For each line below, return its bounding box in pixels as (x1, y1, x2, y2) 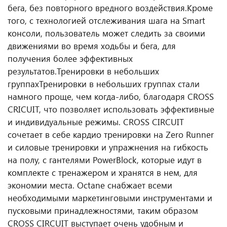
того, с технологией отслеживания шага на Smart (8, 15, 205, 26)
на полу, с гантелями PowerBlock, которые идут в (8, 154, 202, 165)
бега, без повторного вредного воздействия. (8, 2, 187, 13)
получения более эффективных (8, 53, 133, 64)
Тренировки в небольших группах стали (39, 78, 200, 89)
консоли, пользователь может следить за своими (8, 27, 205, 39)
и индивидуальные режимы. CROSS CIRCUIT (8, 116, 184, 127)
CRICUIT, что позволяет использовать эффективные (8, 103, 214, 115)
